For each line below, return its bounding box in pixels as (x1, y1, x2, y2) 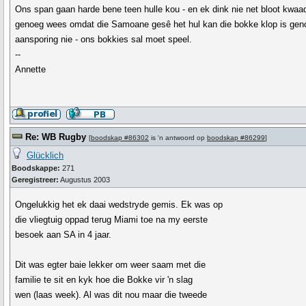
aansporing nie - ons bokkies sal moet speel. (15, 34, 193, 44)
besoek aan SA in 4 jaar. (15, 229, 112, 240)
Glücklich (27, 150, 64, 161)
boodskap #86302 (91, 134, 149, 141)
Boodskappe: (12, 164, 60, 172)
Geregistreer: (12, 176, 59, 184)
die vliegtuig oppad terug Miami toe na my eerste (15, 214, 208, 225)
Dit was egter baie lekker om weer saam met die (15, 260, 206, 270)
